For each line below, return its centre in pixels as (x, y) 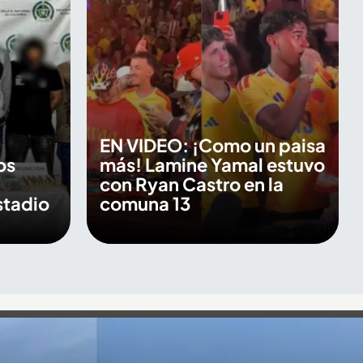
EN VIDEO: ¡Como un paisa (212, 145)
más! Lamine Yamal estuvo (212, 164)
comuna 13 (145, 203)
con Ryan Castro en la (191, 184)
